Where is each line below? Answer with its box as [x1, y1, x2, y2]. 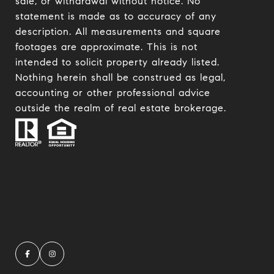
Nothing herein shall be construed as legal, [15, 72, 226, 84]
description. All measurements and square [15, 26, 221, 38]
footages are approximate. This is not [15, 41, 198, 53]
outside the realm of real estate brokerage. [15, 102, 226, 114]
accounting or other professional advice [15, 87, 210, 99]
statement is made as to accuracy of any [15, 10, 217, 23]
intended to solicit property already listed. [15, 56, 220, 68]
